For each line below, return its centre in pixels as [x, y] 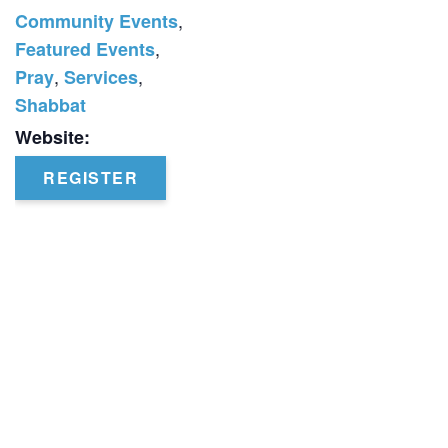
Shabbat [50, 105]
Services [101, 77]
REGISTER [90, 178]
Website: [52, 137]
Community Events [96, 21]
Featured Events [85, 49]
